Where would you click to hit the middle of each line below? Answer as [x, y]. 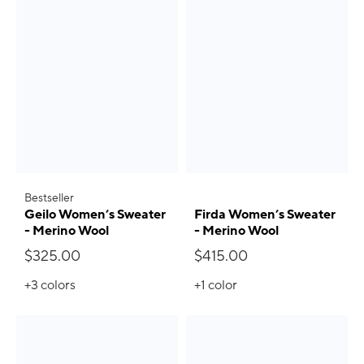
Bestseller [49, 198]
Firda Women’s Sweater [265, 214]
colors [58, 285]
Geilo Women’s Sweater [95, 214]
